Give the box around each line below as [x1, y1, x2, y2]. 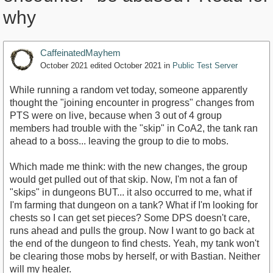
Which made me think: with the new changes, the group [10, 161, 247, 172]
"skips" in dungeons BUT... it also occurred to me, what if [10, 187, 252, 198]
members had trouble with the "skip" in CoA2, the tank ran [10, 123, 258, 134]
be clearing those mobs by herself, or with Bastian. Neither [10, 251, 260, 262]
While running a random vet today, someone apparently [10, 85, 247, 96]
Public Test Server [172, 61, 238, 71]
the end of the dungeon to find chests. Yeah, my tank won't [10, 238, 259, 249]
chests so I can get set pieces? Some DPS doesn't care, [10, 213, 250, 224]
